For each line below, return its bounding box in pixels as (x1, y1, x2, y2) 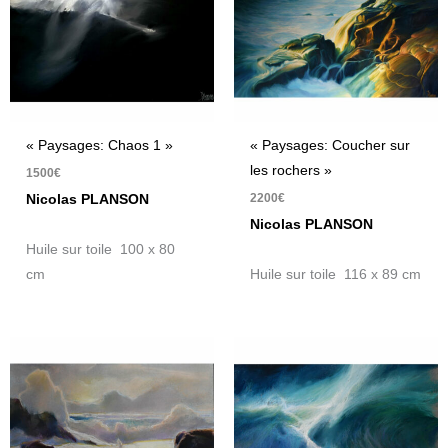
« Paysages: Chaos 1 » (26, 137, 174, 153)
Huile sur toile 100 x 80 (26, 241, 176, 257)
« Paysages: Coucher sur (250, 137, 411, 153)
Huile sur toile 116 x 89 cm (250, 266, 422, 282)
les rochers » (250, 162, 333, 178)
